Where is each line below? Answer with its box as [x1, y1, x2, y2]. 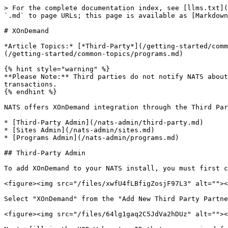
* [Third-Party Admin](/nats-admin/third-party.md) [4, 119, 204, 126]
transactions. [4, 80, 57, 88]
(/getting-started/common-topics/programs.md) [4, 50, 183, 58]
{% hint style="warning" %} [4, 65, 110, 73]
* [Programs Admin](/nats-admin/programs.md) [4, 134, 179, 141]
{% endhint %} [4, 88, 57, 96]
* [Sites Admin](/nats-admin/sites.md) [4, 126, 155, 134]
